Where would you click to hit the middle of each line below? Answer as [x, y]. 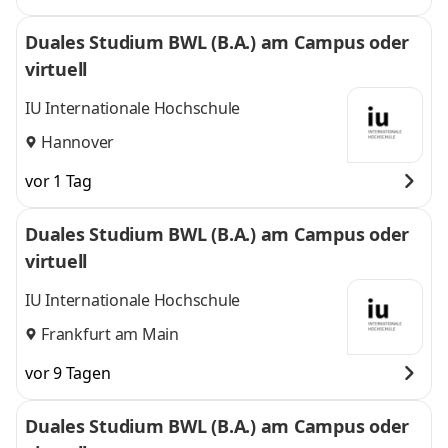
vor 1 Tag [58, 181]
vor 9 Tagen [68, 373]
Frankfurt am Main [110, 333]
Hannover [77, 141]
